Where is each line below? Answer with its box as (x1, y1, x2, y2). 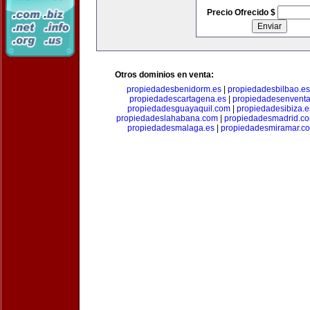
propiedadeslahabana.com (116, 113, 218, 123)
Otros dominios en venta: (115, 70, 214, 80)
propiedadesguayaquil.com (127, 104, 230, 113)
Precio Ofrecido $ (206, 8, 277, 17)
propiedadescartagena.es (129, 94, 226, 104)
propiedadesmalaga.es (127, 123, 215, 133)
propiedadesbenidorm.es (127, 84, 221, 94)
